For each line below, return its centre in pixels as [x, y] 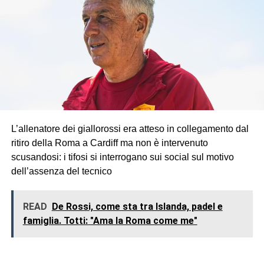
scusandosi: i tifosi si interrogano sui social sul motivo [122, 157]
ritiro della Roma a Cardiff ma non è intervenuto [109, 143]
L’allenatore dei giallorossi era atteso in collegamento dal [130, 128]
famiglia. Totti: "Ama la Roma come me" [110, 220]
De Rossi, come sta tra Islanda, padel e [137, 206]
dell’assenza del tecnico [61, 171]
